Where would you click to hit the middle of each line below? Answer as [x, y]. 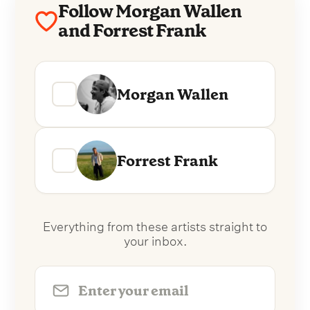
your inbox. [155, 239]
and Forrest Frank [132, 31]
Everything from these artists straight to [155, 225]
